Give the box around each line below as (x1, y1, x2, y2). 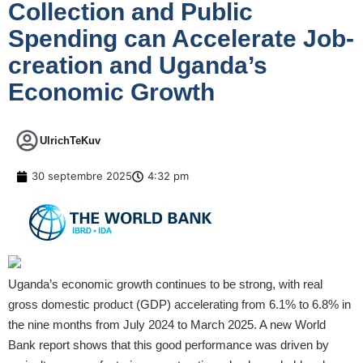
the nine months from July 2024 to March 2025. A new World (8, 318, 326, 332)
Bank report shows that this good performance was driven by (8, 338, 329, 352)
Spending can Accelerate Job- (8, 25, 354, 53)
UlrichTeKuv (40, 135, 100, 147)
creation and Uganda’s (8, 52, 267, 79)
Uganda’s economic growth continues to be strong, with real (8, 277, 322, 292)
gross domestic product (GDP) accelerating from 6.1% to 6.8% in (8, 297, 351, 312)
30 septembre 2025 (32, 169, 132, 183)
